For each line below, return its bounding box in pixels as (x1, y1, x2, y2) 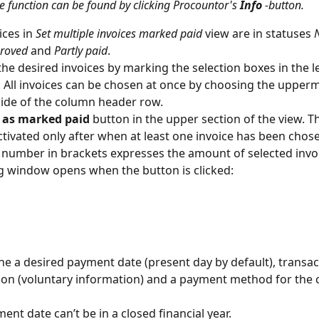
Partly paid (54, 43, 108, 59)
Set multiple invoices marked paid (36, 26, 202, 42)
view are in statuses (202, 26, 314, 42)
